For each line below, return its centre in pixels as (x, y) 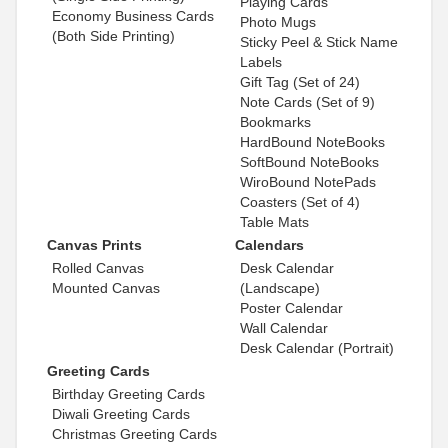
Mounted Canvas (106, 288)
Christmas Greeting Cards (134, 434)
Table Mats (275, 222)
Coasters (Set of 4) (300, 202)
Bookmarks (276, 122)
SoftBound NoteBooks (310, 162)
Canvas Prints (94, 245)
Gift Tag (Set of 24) (300, 82)
